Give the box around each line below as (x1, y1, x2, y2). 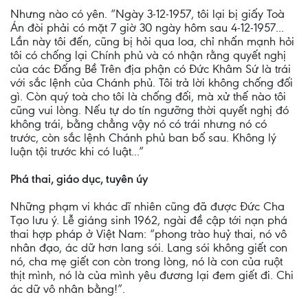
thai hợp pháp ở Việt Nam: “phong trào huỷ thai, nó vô (10, 227, 287, 241)
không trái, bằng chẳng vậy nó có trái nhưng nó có (10, 117, 267, 131)
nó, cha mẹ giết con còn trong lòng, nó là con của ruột (10, 254, 283, 268)
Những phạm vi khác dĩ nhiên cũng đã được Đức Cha (10, 199, 285, 213)
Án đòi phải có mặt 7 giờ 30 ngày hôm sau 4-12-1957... (10, 21, 284, 34)
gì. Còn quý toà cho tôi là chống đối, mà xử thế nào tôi (10, 89, 286, 103)
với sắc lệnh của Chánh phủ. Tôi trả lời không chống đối (10, 76, 293, 89)
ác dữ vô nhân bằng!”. (10, 282, 125, 296)
